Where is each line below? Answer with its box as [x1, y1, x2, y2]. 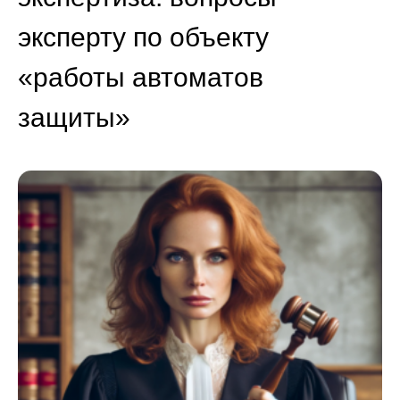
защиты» [18, 102, 130, 132]
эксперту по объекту [18, 21, 269, 52]
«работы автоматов [18, 62, 263, 92]
